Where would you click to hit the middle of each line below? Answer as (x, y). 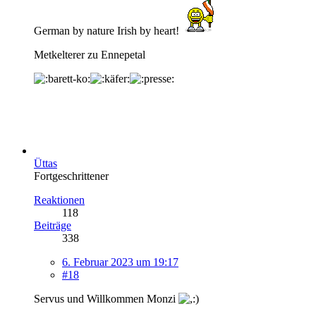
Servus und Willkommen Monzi (106, 298)
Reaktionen (59, 200)
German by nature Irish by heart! (108, 30)
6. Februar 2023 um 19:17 (120, 262)
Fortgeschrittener (71, 176)
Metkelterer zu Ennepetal (91, 54)
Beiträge (53, 225)
